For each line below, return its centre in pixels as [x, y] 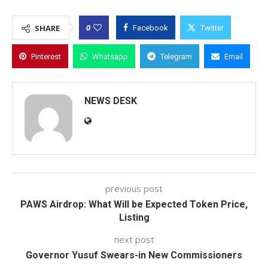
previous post [134, 188]
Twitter [212, 28]
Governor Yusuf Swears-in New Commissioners [134, 255]
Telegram [176, 57]
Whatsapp [110, 57]
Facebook [150, 28]
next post [134, 239]
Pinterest [46, 57]
